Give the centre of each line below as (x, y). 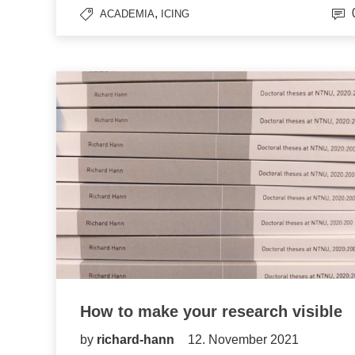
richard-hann (137, 340)
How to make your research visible (211, 312)
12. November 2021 (243, 340)
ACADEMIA (127, 14)
